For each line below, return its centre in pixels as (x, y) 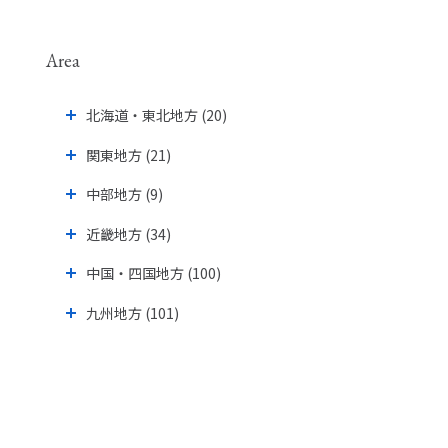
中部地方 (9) (124, 194)
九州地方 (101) (132, 312)
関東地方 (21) (128, 154)
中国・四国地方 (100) (153, 273)
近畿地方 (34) (128, 233)
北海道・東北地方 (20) (156, 115)
